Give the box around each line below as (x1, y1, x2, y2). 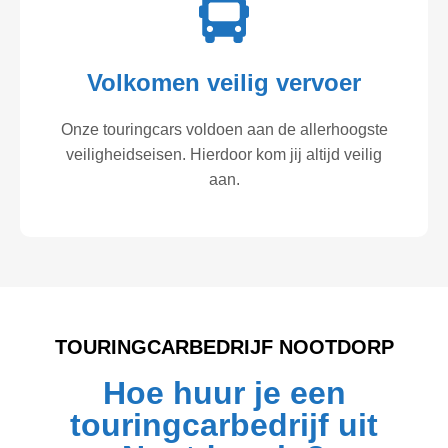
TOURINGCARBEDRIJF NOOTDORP (54, 335, 394, 358)
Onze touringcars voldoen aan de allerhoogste (60, 121, 388, 139)
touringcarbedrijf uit (70, 406, 378, 443)
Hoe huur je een (102, 374, 346, 411)
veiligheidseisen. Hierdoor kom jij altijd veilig (66, 146, 382, 164)
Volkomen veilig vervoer (87, 69, 361, 97)
